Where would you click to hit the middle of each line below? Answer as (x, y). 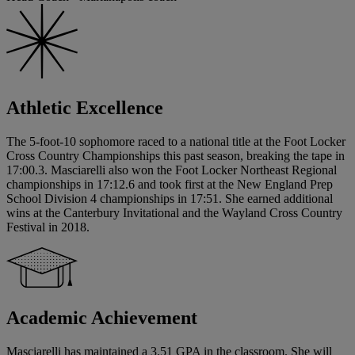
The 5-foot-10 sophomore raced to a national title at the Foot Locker (176, 142)
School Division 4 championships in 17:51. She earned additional (170, 199)
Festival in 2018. (48, 227)
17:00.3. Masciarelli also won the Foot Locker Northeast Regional (172, 170)
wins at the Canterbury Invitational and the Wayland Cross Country (174, 213)
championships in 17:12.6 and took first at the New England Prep (170, 185)
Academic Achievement (102, 318)
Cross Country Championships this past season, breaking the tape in (176, 156)
